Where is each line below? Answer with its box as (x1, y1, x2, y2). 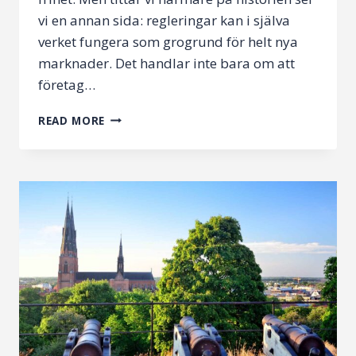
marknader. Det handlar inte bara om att (38, 53, 295, 72)
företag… (38, 75, 95, 94)
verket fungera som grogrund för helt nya (38, 32, 298, 51)
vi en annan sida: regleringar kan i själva (38, 10, 290, 29)
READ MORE (38, 112, 106, 128)
